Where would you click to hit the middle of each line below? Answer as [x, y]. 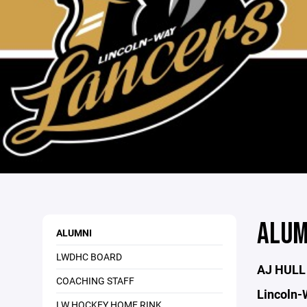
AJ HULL [281, 270]
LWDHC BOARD [89, 257]
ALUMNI [74, 233]
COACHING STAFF [95, 281]
